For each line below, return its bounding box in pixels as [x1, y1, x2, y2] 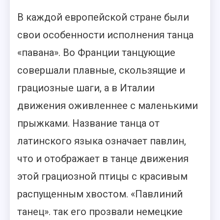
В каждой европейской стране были [17, 11, 189, 23]
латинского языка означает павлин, [17, 135, 186, 147]
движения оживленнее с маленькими [17, 100, 198, 111]
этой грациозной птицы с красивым [17, 170, 188, 182]
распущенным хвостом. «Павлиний [17, 188, 183, 200]
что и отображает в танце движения [17, 153, 189, 165]
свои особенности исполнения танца [17, 29, 193, 41]
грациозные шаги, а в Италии [17, 82, 155, 94]
